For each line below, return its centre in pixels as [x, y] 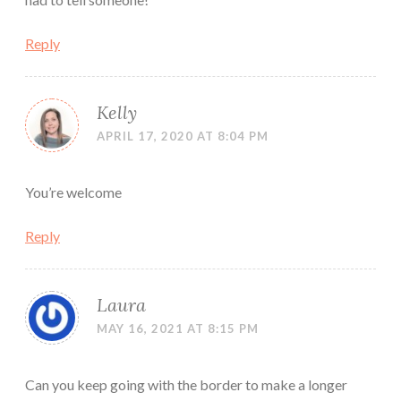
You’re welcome [73, 192]
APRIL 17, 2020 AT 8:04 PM [183, 137]
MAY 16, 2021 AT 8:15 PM [178, 329]
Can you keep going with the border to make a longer [186, 385]
